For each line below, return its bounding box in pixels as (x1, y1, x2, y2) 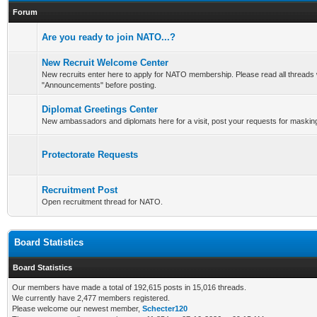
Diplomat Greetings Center (42, 104, 158, 115)
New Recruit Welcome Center (42, 57, 168, 68)
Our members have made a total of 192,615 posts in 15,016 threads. (12, 283, 246, 292)
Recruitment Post (42, 185, 117, 195)
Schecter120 (142, 304, 188, 313)
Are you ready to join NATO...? (42, 32, 175, 42)
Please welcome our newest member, (12, 304, 142, 313)
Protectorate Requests (42, 149, 138, 160)
